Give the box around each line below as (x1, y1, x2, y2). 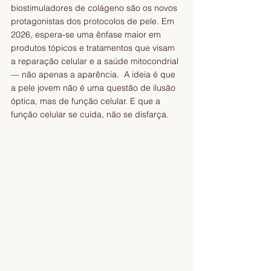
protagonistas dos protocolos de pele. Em (11, 16, 177, 27)
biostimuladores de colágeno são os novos (11, 2, 180, 14)
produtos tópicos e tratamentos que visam (11, 42, 177, 54)
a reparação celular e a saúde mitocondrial (11, 56, 181, 67)
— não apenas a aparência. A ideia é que (11, 69, 178, 80)
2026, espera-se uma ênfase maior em (11, 29, 163, 41)
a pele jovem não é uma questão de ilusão (11, 82, 178, 94)
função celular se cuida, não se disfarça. (11, 109, 169, 120)
